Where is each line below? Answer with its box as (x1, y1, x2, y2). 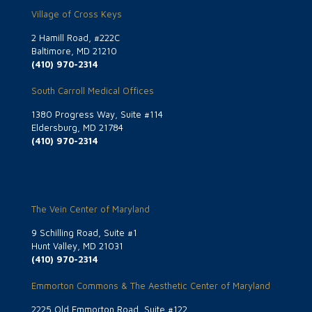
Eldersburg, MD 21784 (31, 121, 123, 133)
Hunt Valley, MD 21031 (31, 240, 123, 251)
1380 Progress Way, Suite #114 (31, 108, 163, 120)
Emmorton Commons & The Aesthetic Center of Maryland (31, 279, 270, 291)
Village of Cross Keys (31, 8, 122, 19)
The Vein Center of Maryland (31, 203, 150, 214)
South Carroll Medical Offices (31, 84, 154, 96)
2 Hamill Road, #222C (31, 31, 120, 43)
